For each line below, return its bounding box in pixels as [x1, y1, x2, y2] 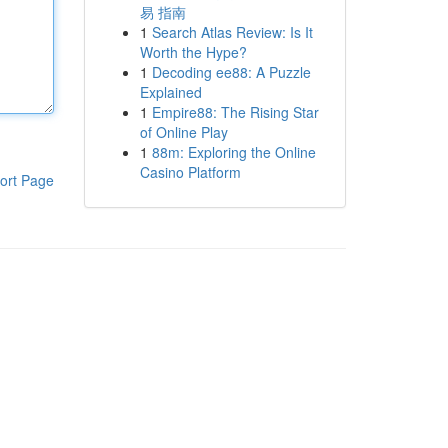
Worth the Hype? [139, 42, 247, 62]
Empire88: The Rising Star [151, 102, 319, 122]
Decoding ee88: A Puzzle [151, 62, 311, 82]
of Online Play [139, 122, 228, 142]
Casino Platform [139, 162, 241, 182]
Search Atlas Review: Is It [151, 22, 313, 42]
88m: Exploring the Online [151, 142, 316, 162]
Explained [139, 82, 202, 102]
